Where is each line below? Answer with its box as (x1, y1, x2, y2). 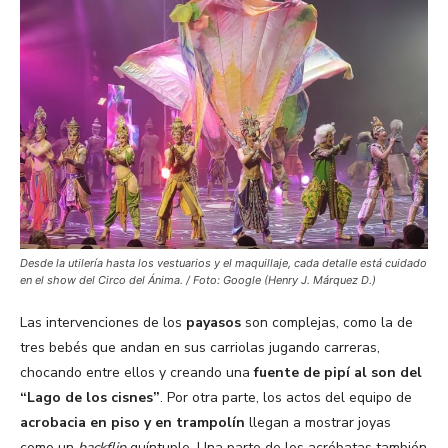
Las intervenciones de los (20, 313, 186, 333)
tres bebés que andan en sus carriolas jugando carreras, (20, 338, 380, 358)
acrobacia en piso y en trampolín (20, 413, 245, 433)
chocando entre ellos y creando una (20, 363, 250, 383)
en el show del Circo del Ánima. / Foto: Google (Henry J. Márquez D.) (20, 273, 376, 288)
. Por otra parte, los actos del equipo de (160, 388, 412, 408)
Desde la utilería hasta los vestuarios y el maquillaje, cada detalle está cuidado (20, 256, 427, 271)
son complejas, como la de (241, 313, 413, 333)
